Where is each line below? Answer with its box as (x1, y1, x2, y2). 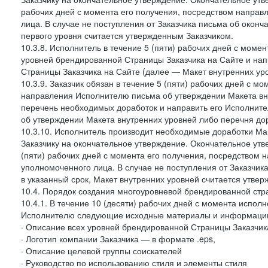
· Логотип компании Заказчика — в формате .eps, (21, 233, 215, 245)
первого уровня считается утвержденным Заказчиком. (21, 29, 233, 41)
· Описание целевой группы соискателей (21, 245, 182, 257)
